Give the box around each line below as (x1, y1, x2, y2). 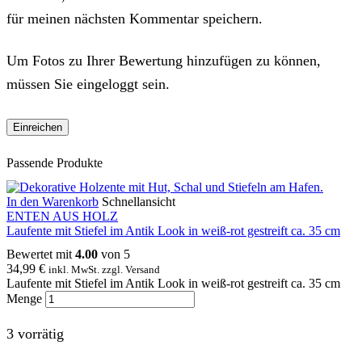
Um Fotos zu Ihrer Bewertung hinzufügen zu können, (6, 52, 321, 69)
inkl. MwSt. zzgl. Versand (48, 263, 160, 276)
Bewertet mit (6, 246, 75, 261)
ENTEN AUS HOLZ (6, 208, 118, 223)
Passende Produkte (6, 156, 103, 170)
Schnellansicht (102, 194, 175, 208)
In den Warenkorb (6, 194, 99, 208)
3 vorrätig (6, 326, 64, 343)
